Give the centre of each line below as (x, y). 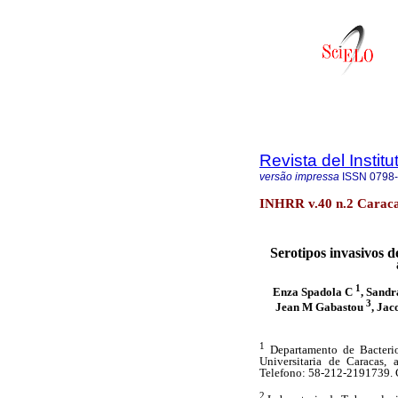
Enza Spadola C (314, 291)
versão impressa (299, 177)
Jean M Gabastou (320, 306)
